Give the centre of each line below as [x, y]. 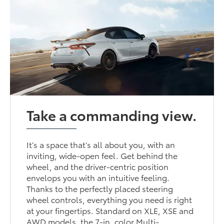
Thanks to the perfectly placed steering [100, 188]
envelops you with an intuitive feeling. [98, 177]
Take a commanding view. [112, 115]
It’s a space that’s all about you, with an [101, 144]
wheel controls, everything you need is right [109, 199]
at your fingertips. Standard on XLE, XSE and [110, 210]
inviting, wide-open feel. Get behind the [102, 155]
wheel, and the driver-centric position [98, 166]
